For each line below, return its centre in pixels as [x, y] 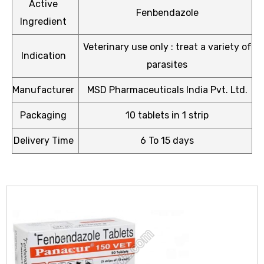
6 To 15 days [167, 141]
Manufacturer [44, 90]
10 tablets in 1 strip [167, 115]
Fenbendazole [167, 13]
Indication [43, 56]
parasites [167, 65]
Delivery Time [43, 141]
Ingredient [44, 22]
